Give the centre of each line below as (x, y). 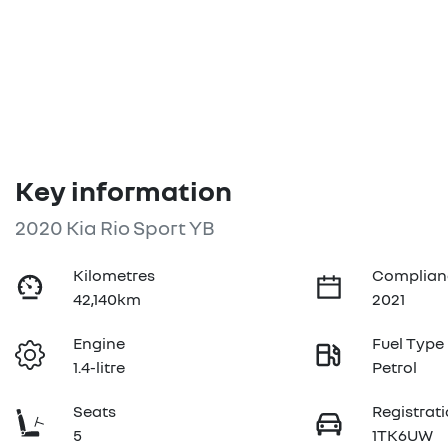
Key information (123, 190)
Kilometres (114, 275)
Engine (99, 343)
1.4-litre (99, 367)
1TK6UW (403, 435)
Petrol (395, 367)
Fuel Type (408, 343)
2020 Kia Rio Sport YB (115, 227)
